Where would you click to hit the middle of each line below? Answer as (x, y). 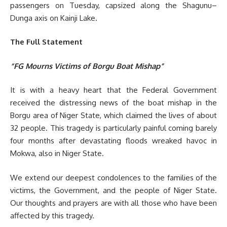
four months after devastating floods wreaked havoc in (113, 141)
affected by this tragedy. (52, 215)
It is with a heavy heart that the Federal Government (113, 90)
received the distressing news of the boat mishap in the (113, 103)
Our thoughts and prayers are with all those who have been (113, 203)
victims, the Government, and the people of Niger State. (113, 190)
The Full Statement (46, 42)
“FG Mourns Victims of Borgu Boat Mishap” (87, 66)
